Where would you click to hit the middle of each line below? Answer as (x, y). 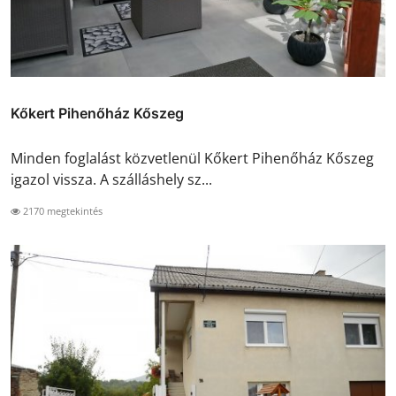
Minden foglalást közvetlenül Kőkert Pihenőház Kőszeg (192, 159)
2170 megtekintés (61, 211)
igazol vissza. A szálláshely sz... (111, 180)
